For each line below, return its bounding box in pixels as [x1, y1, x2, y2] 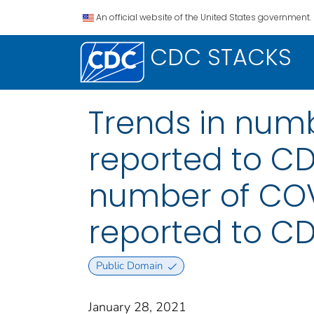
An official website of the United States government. [96, 11, 311, 23]
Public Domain [95, 259, 163, 273]
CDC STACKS [150, 41, 292, 73]
